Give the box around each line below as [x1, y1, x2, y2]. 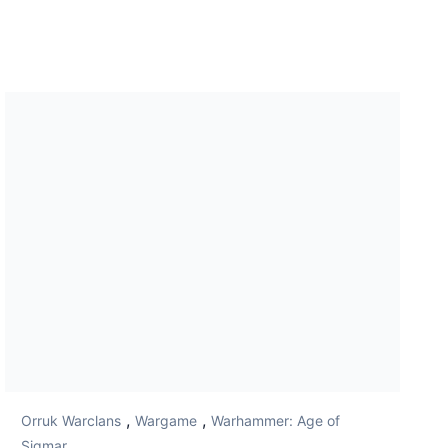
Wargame [135, 412, 198, 430]
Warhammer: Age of [211, 412, 341, 430]
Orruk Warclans [21, 412, 122, 430]
